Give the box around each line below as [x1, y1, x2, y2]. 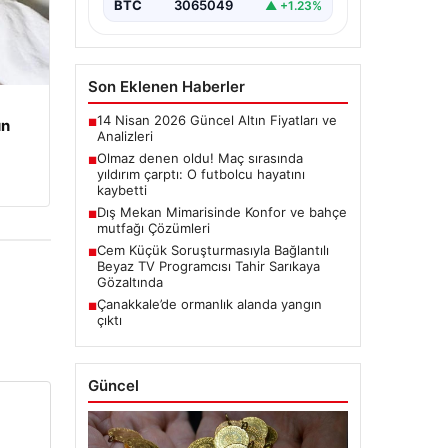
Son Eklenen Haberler [87, 77, 245, 97]
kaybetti [96, 182, 147, 199]
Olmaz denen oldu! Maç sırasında [96, 150, 303, 167]
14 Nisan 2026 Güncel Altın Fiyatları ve [96, 112, 337, 129]
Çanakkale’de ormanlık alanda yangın [96, 296, 322, 313]
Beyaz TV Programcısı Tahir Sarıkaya [96, 258, 320, 275]
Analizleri [96, 128, 153, 145]
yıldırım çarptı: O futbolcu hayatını [96, 166, 305, 183]
